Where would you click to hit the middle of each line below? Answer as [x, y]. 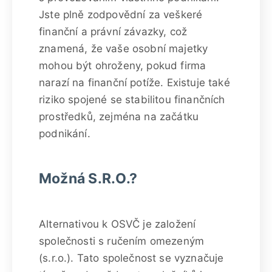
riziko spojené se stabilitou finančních [132, 99]
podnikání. [65, 133]
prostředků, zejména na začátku [119, 116]
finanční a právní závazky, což [113, 31]
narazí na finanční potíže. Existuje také [134, 82]
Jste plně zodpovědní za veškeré [121, 14]
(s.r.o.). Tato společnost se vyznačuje [131, 258]
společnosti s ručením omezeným [122, 241]
